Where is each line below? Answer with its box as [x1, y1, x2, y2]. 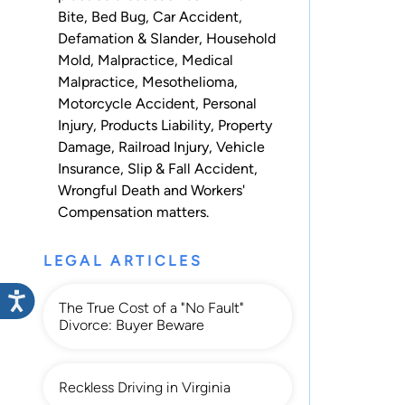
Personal [202, 94, 257, 112]
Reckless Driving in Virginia [59, 378, 231, 396]
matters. [153, 202, 209, 221]
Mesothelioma [142, 72, 234, 90]
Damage [58, 137, 111, 155]
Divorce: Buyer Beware [59, 316, 204, 334]
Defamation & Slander [58, 29, 199, 47]
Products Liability [100, 116, 211, 134]
